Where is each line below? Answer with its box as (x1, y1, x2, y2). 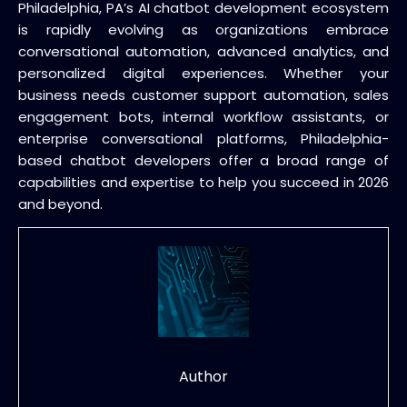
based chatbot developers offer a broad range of (18, 151, 389, 170)
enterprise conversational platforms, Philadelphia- (18, 129, 389, 148)
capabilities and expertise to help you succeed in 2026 (18, 173, 389, 192)
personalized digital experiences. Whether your (18, 64, 389, 83)
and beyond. (18, 194, 103, 213)
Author (179, 366, 228, 387)
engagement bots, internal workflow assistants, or (18, 107, 389, 126)
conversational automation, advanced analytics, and (18, 42, 389, 61)
